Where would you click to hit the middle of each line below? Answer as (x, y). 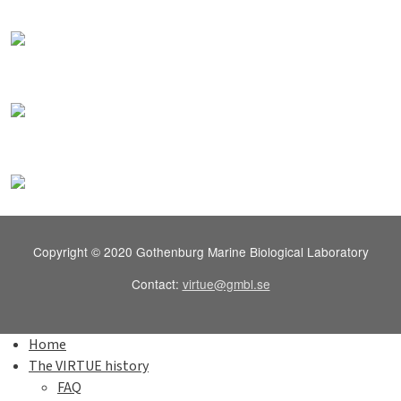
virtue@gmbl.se (226, 284)
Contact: (157, 284)
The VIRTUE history (89, 367)
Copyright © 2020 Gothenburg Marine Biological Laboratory (200, 252)
